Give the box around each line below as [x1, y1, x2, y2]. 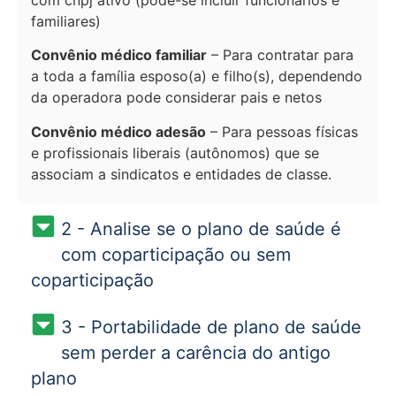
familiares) [31, 11, 101, 30]
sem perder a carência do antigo [60, 342, 331, 363]
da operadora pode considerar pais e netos [31, 88, 322, 107]
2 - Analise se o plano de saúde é [60, 218, 341, 240]
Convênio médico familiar [31, 46, 207, 65]
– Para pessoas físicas [206, 122, 358, 141]
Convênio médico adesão [31, 122, 206, 141]
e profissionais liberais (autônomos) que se [31, 143, 319, 162]
